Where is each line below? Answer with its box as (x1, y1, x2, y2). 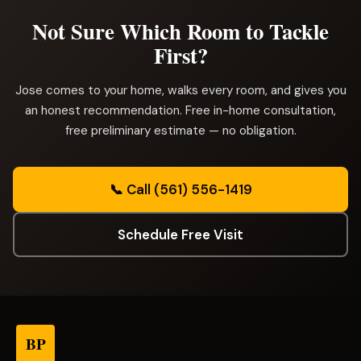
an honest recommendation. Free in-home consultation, (25, 102, 336, 118)
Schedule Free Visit (118, 226, 243, 243)
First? (153, 39, 208, 71)
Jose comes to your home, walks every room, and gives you (15, 82, 346, 98)
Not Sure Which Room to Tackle (32, 15, 329, 47)
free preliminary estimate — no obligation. (64, 122, 297, 139)
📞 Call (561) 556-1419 (109, 180, 252, 198)
